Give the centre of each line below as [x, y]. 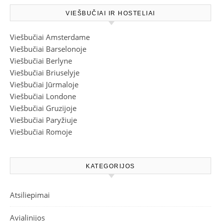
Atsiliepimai [30, 195]
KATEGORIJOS [110, 166]
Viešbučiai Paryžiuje [43, 120]
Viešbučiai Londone [43, 96]
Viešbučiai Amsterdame [50, 37]
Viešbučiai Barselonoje [48, 49]
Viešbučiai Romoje [41, 132]
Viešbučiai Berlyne [41, 61]
